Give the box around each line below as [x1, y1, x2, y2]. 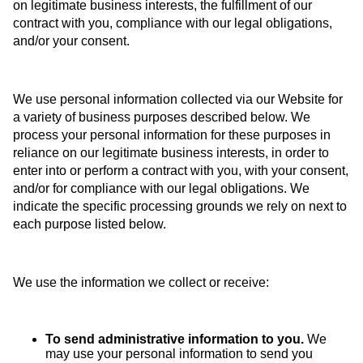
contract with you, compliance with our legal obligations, [13, 15, 332, 30]
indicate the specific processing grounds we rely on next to [13, 199, 347, 213]
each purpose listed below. [13, 216, 166, 231]
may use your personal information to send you [45, 346, 313, 361]
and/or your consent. [13, 33, 130, 48]
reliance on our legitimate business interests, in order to [13, 145, 329, 160]
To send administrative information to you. [45, 331, 304, 346]
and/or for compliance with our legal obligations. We [13, 181, 310, 195]
